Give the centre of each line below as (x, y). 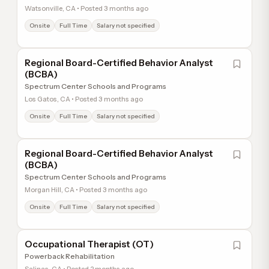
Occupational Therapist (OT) (89, 244)
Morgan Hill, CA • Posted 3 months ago (86, 190)
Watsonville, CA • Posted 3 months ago (86, 8)
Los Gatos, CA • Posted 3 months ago (84, 99)
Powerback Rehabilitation (70, 256)
